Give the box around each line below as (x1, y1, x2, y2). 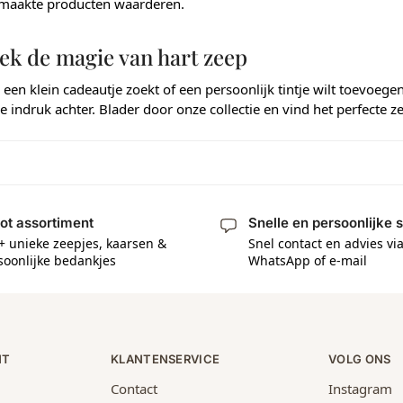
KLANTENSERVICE (111, 351, 220, 366)
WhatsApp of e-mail (248, 251, 367, 269)
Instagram (328, 380, 392, 399)
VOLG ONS (328, 351, 391, 366)
